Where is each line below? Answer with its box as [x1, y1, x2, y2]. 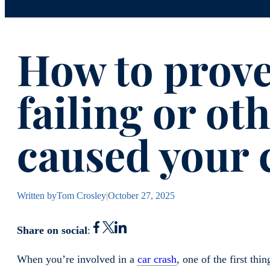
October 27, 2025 [108, 190, 175, 201]
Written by [17, 190, 57, 201]
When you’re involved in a [17, 253, 137, 266]
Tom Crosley [57, 190, 106, 201]
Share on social [17, 224, 87, 237]
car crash [137, 253, 177, 266]
